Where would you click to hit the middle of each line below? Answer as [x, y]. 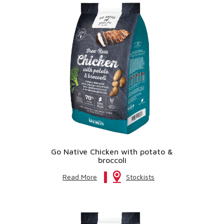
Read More [80, 177]
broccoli [112, 160]
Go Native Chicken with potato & [112, 151]
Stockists [140, 177]
